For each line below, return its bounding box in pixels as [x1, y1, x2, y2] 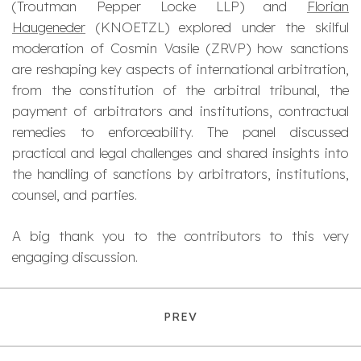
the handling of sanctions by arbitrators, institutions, [12, 164, 349, 182]
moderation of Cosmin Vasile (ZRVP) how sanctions [12, 39, 349, 56]
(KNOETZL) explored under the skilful [85, 18, 349, 35]
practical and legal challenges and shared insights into [12, 143, 349, 161]
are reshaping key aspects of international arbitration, [12, 60, 349, 77]
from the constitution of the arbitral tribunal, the [12, 81, 349, 98]
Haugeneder [12, 18, 85, 35]
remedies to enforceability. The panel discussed [12, 122, 349, 140]
